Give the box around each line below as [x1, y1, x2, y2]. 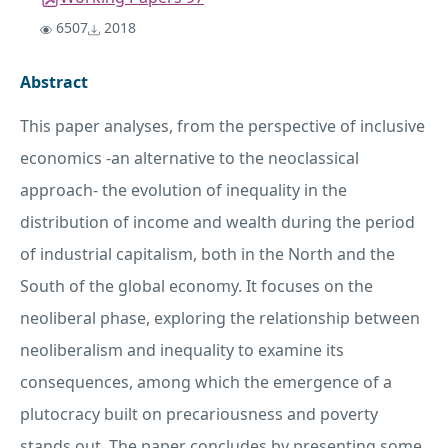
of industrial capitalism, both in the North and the [20, 243, 395, 266]
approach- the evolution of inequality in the [20, 179, 347, 202]
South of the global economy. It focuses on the [20, 275, 373, 298]
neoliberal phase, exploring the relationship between [20, 307, 420, 330]
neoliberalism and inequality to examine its [20, 339, 344, 362]
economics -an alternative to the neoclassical [20, 147, 359, 170]
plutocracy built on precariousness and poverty [20, 403, 378, 426]
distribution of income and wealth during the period [20, 211, 415, 234]
